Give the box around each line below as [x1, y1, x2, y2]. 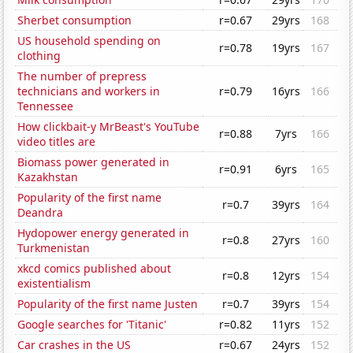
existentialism [17, 276, 91, 292]
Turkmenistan [17, 240, 91, 256]
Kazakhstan [17, 169, 79, 185]
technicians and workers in [17, 84, 161, 99]
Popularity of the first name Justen [17, 296, 199, 312]
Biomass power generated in [17, 154, 170, 170]
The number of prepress [17, 69, 147, 84]
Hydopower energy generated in [17, 225, 190, 241]
